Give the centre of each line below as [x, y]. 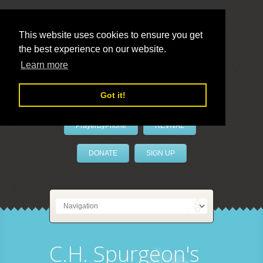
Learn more [45, 65]
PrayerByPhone [101, 126]
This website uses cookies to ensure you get [111, 35]
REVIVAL [169, 126]
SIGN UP [160, 153]
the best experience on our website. [92, 49]
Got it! [113, 95]
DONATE [103, 153]
